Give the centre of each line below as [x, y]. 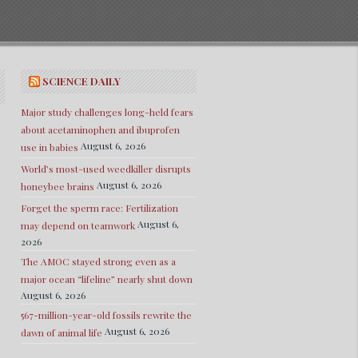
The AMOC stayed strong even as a [98, 261]
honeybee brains [58, 186]
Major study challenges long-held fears [107, 112]
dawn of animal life [62, 332]
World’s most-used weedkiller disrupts [106, 169]
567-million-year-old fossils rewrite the [106, 315]
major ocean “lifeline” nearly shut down [107, 279]
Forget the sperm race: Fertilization [99, 208]
